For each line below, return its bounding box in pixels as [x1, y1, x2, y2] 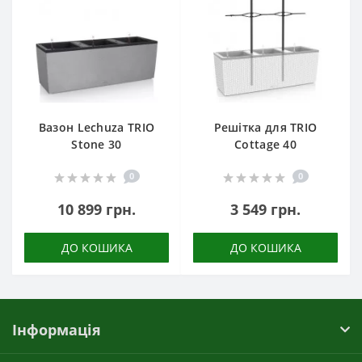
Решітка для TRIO [213, 119, 318, 135]
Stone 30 [71, 136, 122, 152]
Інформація [12, 319, 101, 339]
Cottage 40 [234, 136, 297, 152]
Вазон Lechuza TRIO [38, 119, 155, 135]
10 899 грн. [57, 199, 136, 219]
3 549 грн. [230, 199, 301, 219]
